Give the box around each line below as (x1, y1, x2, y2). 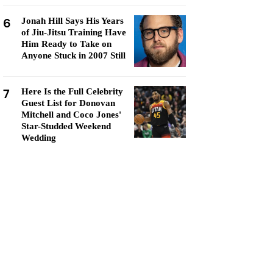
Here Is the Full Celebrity (21, 87, 123, 96)
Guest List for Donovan (21, 98, 115, 108)
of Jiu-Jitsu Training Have (21, 27, 126, 37)
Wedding (21, 133, 56, 143)
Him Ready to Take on (21, 39, 112, 49)
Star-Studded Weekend (21, 121, 111, 131)
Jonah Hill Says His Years (21, 16, 124, 26)
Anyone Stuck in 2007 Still (21, 51, 126, 60)
